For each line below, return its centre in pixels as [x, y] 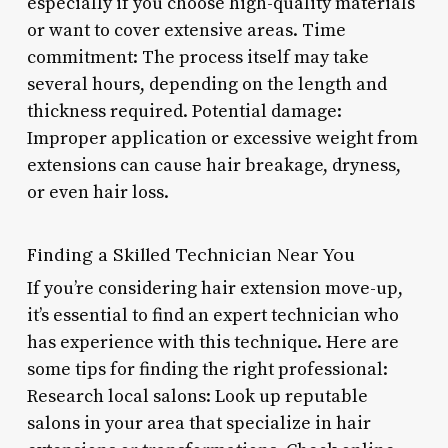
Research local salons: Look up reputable [197, 396]
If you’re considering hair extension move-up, [214, 288]
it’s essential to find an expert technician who [212, 315]
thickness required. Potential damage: [184, 111]
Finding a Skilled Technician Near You [190, 254]
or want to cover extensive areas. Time [186, 30]
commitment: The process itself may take [197, 57]
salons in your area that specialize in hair [198, 423]
